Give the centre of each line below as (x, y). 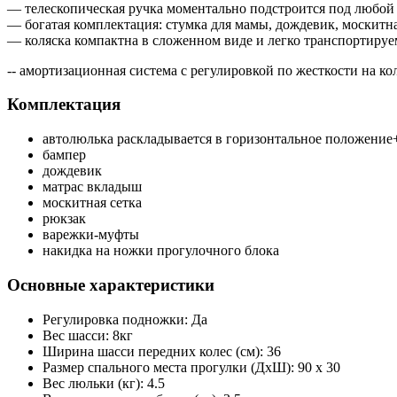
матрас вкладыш (92, 187)
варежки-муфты (91, 235)
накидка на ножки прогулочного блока (161, 251)
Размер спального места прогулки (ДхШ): (168, 367)
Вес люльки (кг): (93, 383)
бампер (64, 155)
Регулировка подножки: (115, 319)
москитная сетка (92, 203)
